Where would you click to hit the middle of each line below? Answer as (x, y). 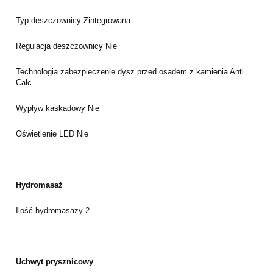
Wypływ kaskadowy (52, 108)
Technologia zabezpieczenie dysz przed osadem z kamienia (123, 71)
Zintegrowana (107, 20)
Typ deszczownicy (50, 20)
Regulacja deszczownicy (61, 46)
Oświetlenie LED (46, 133)
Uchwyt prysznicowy (55, 261)
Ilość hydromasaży (51, 210)
